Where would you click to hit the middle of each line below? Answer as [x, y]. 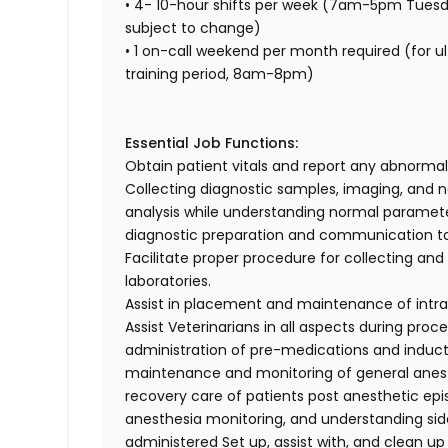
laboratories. [168, 281]
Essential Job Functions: [212, 143]
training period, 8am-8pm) [220, 74]
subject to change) [193, 28]
